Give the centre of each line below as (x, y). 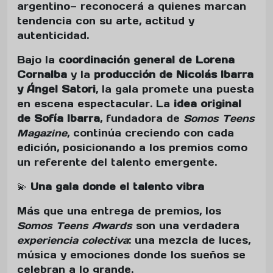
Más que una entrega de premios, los (119, 211)
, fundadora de (142, 119)
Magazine (42, 133)
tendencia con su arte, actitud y (106, 21)
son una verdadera (186, 226)
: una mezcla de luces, (190, 240)
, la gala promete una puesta (175, 89)
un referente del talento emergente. (117, 162)
